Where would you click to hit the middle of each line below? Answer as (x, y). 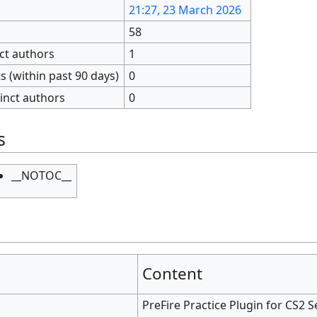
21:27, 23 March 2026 (185, 10)
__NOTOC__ (41, 176)
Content (173, 274)
